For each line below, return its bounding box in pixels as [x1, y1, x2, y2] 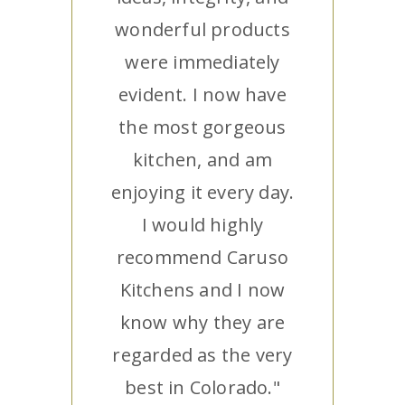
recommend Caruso [116, 245, 289, 270]
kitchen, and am [132, 147, 272, 173]
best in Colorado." [125, 375, 280, 400]
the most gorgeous [118, 115, 287, 140]
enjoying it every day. [110, 180, 295, 205]
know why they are [119, 310, 286, 335]
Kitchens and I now [119, 278, 286, 303]
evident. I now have [118, 82, 287, 108]
